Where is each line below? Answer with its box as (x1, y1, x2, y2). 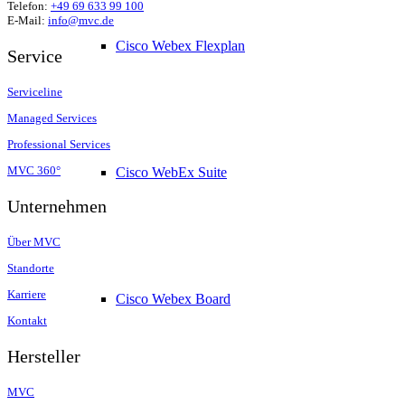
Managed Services (7, 110, 97, 125)
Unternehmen (7, 195, 107, 216)
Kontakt (7, 313, 47, 327)
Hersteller (7, 345, 80, 366)
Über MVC (7, 234, 61, 249)
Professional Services (7, 137, 110, 151)
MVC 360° (7, 163, 61, 177)
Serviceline (7, 84, 62, 99)
